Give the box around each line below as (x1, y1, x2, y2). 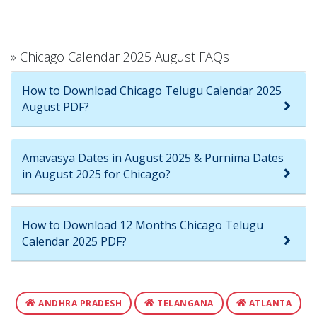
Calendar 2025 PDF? (22, 233, 127, 249)
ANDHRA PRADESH (35, 296, 122, 309)
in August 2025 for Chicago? (22, 166, 171, 182)
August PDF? (22, 98, 89, 115)
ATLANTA (246, 296, 292, 309)
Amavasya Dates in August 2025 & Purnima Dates (22, 149, 284, 166)
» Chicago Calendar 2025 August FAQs (11, 47, 229, 65)
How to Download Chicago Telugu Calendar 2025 (22, 82, 282, 98)
